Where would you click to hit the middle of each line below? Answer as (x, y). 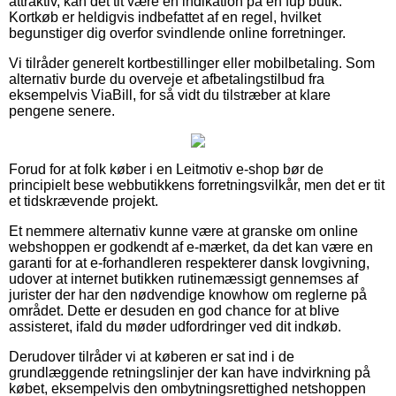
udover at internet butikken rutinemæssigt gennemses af (183, 278)
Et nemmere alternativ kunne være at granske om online (183, 231)
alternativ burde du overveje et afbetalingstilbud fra (167, 79)
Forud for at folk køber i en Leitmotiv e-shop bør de (166, 169)
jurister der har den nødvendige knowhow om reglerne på (188, 294)
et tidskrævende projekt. (84, 201)
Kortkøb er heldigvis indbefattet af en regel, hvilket (165, 17)
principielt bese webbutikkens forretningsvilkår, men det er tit (197, 185)
